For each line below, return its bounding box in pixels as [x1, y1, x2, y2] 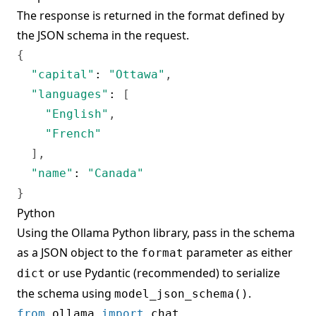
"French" [45, 126, 102, 140]
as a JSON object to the [17, 244, 141, 260]
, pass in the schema [187, 224, 295, 241]
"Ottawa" [109, 67, 165, 81]
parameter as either [183, 244, 293, 260]
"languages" [31, 87, 109, 101]
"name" [31, 166, 73, 180]
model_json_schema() [114, 286, 248, 300]
